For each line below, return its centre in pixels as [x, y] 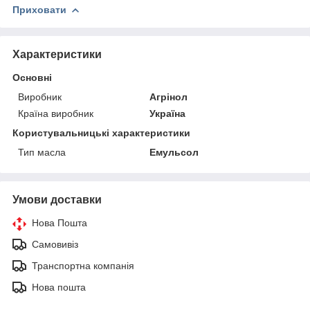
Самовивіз [55, 244]
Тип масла [42, 152]
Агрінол [169, 97]
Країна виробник [56, 113]
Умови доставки [57, 199]
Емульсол [174, 152]
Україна [168, 113]
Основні [32, 77]
